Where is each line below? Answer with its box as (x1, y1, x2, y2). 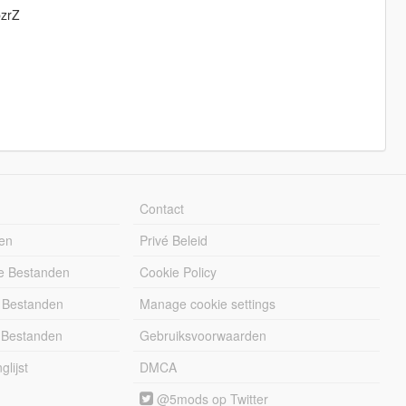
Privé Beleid (140, 231, 208, 250)
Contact (140, 199, 185, 218)
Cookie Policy (140, 263, 217, 282)
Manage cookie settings (140, 295, 276, 314)
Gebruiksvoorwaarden (140, 326, 267, 345)
